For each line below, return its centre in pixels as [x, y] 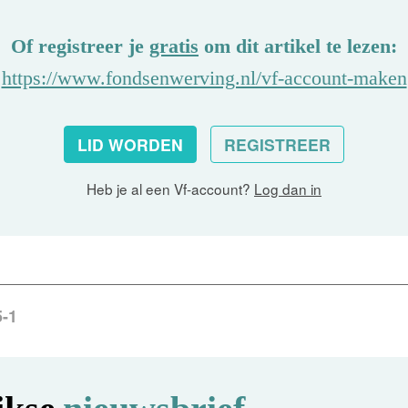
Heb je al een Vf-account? [170, 189]
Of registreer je [80, 46]
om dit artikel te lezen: [298, 46]
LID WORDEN [131, 144]
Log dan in [288, 189]
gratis [174, 46]
